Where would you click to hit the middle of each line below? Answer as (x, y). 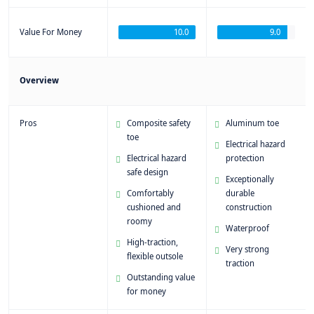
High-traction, (152, 243)
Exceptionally (250, 179)
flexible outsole (155, 257)
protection (245, 158)
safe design (147, 172)
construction (249, 207)
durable (240, 193)
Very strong (248, 250)
